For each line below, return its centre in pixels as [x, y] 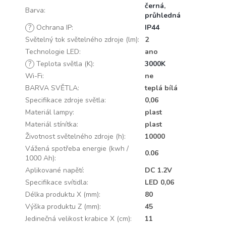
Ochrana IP [53, 27]
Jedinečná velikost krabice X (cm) [78, 218]
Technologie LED [52, 51]
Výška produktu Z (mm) [62, 206]
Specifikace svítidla [56, 182]
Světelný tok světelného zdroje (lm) [81, 39]
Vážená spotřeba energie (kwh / [77, 148]
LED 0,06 [159, 182]
